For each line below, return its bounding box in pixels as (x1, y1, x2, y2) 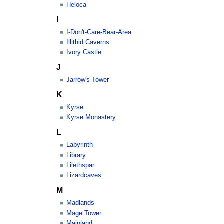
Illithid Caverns (66, 38, 110, 46)
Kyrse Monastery (66, 114, 116, 121)
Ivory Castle (66, 49, 102, 56)
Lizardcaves (66, 172, 102, 179)
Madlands (66, 199, 95, 207)
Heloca (66, 1, 87, 8)
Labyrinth (66, 141, 93, 149)
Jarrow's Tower (66, 76, 109, 84)
